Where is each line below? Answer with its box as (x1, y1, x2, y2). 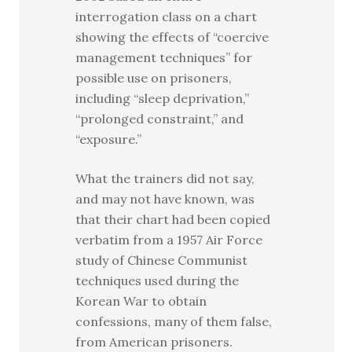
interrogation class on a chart (75, 9, 258, 24)
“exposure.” (75, 131, 142, 147)
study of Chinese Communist (75, 252, 248, 268)
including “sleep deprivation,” (75, 90, 250, 106)
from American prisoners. (75, 334, 233, 350)
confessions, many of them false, (75, 313, 273, 329)
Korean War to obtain (75, 293, 207, 309)
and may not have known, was (75, 191, 255, 207)
